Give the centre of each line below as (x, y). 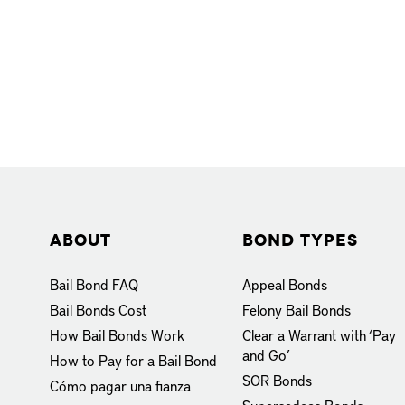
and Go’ (267, 354)
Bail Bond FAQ (94, 283)
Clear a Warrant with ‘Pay (320, 334)
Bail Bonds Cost (98, 309)
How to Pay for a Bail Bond (133, 359)
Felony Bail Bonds (297, 309)
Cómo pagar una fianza (120, 385)
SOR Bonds (278, 379)
